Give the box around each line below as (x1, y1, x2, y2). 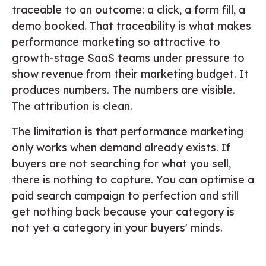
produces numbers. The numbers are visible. (12, 83, 235, 97)
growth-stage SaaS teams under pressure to (12, 50, 245, 65)
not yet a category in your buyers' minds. (12, 220, 223, 235)
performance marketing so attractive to (12, 34, 220, 49)
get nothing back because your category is (12, 204, 235, 218)
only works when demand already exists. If (12, 140, 230, 154)
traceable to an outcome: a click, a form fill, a (12, 2, 245, 17)
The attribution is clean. (12, 99, 132, 113)
